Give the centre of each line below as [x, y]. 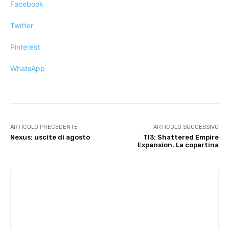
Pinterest [25, 47]
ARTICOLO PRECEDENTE [44, 127]
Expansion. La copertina [178, 145]
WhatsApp [28, 68]
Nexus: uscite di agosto [50, 138]
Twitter [22, 26]
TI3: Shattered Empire [181, 138]
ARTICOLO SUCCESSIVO [186, 127]
